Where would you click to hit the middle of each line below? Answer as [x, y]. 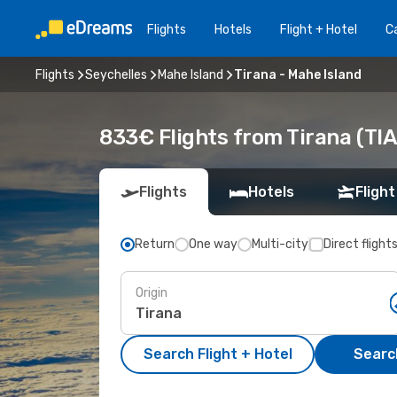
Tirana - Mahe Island [298, 74]
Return [155, 244]
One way [213, 244]
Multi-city [280, 244]
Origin [152, 292]
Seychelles [116, 74]
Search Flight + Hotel [218, 354]
